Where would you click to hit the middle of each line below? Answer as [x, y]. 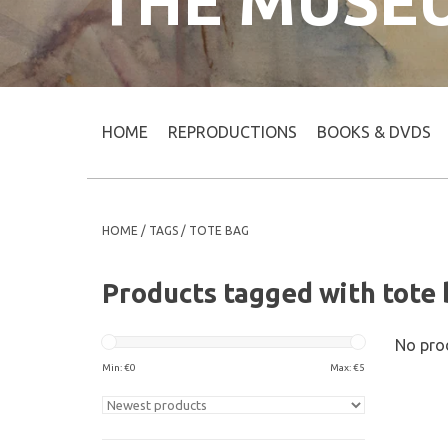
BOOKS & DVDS [374, 132]
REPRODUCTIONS [232, 132]
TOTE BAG [219, 230]
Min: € [116, 367]
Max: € [344, 367]
